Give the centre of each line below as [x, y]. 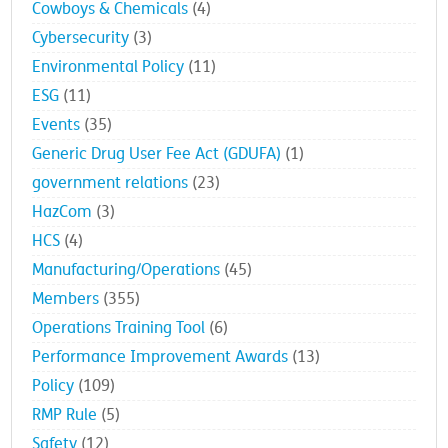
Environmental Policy [108, 67]
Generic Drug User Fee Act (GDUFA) [157, 154]
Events [56, 125]
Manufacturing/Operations [126, 270]
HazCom [62, 212]
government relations [110, 183]
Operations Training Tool [119, 328]
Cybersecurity [81, 38]
